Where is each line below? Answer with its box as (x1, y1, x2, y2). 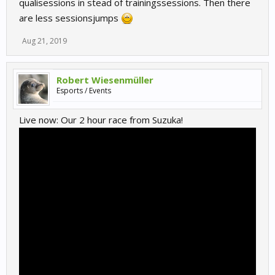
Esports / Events (56, 85, 111, 96)
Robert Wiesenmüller (56, 74, 153, 87)
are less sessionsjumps (19, 12, 121, 25)
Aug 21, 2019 (22, 36, 67, 47)
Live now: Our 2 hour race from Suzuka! (19, 114, 183, 126)
